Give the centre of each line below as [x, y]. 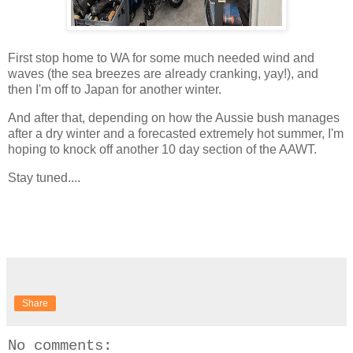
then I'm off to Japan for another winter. [115, 89]
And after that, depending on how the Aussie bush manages [174, 117]
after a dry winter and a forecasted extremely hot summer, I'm [176, 133]
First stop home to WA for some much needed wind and [161, 58]
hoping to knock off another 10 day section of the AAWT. [162, 149]
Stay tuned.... [44, 177]
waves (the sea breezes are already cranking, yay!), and [163, 73]
